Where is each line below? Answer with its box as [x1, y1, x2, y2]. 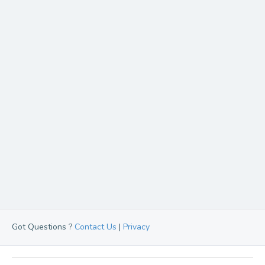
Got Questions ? [12, 221, 75, 233]
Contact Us [75, 221, 117, 233]
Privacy [123, 221, 150, 233]
